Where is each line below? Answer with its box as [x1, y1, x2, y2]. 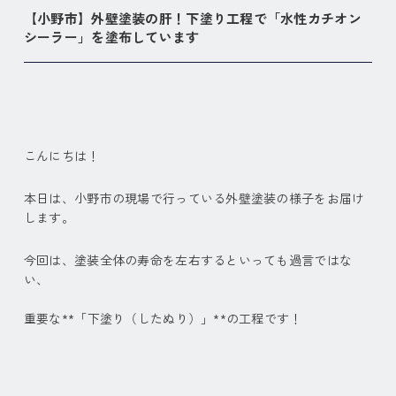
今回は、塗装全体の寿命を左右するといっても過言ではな [23, 251, 353, 269]
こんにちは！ [23, 147, 100, 164]
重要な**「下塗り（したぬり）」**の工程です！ [23, 309, 302, 327]
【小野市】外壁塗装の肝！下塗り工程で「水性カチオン [23, 9, 362, 27]
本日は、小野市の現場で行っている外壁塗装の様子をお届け [23, 189, 365, 207]
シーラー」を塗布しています [23, 27, 200, 46]
